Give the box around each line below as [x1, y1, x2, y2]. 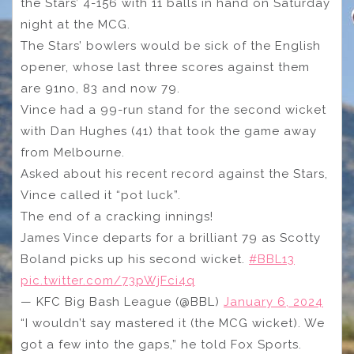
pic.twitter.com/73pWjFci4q [21, 273, 195, 288]
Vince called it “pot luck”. [21, 188, 181, 203]
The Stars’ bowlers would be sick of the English [21, 39, 321, 54]
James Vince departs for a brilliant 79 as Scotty [21, 231, 321, 246]
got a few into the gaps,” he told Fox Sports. [21, 337, 302, 352]
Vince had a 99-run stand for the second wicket [21, 103, 326, 118]
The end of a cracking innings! [21, 209, 213, 224]
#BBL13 [249, 252, 295, 267]
